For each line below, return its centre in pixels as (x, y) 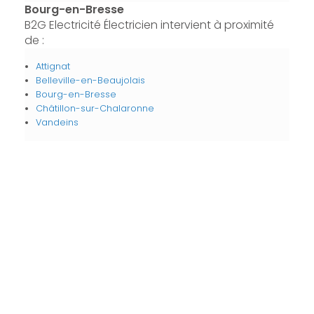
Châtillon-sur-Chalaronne (95, 108)
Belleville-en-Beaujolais (90, 80)
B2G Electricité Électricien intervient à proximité (149, 25)
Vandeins (57, 122)
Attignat (53, 66)
